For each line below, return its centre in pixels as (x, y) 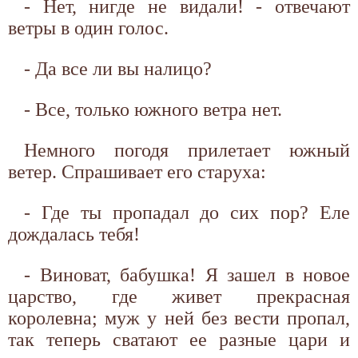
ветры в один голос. (88, 28)
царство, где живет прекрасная (179, 296)
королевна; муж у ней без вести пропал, (179, 318)
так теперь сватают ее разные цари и (179, 339)
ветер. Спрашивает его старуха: (137, 171)
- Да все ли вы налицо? (118, 68)
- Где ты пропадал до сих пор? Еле (187, 212)
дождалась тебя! (74, 234)
